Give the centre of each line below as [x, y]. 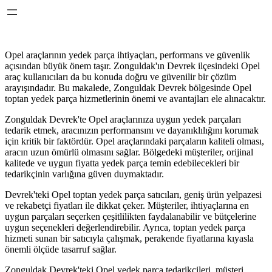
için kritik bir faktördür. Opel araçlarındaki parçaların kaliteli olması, [134, 141]
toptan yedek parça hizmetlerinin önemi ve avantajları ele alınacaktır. [135, 99]
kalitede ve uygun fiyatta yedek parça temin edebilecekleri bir [122, 163]
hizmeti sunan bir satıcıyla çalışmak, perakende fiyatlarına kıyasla [129, 238]
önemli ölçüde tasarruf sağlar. [61, 249]
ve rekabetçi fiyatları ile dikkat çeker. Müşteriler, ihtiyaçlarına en [127, 206]
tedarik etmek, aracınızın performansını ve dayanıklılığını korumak [132, 130]
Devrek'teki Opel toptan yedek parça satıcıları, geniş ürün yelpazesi [133, 195]
